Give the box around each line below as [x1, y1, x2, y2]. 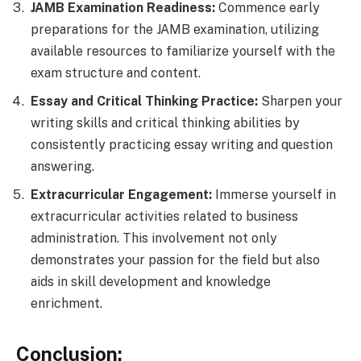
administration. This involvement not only [31, 230, 277, 246]
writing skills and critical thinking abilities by [31, 114, 300, 131]
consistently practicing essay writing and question [31, 136, 333, 152]
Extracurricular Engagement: [31, 186, 212, 202]
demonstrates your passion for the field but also [31, 251, 320, 268]
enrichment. [31, 295, 102, 311]
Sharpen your [258, 93, 342, 109]
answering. [31, 158, 94, 174]
